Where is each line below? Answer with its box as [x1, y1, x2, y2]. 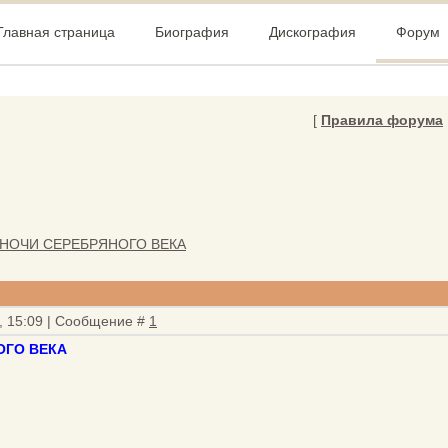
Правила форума [321, 112, 443, 128]
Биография [155, 24, 229, 41]
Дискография [269, 24, 356, 41]
